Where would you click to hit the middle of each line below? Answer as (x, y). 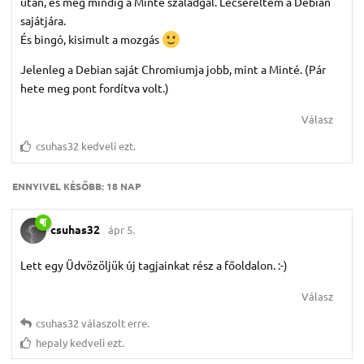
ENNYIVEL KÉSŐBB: (59, 186)
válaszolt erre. (114, 323)
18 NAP (124, 186)
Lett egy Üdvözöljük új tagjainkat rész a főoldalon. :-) (154, 265)
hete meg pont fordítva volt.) (95, 88)
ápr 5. (121, 230)
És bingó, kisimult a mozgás (91, 39)
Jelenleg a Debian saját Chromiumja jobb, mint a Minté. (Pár (173, 69)
